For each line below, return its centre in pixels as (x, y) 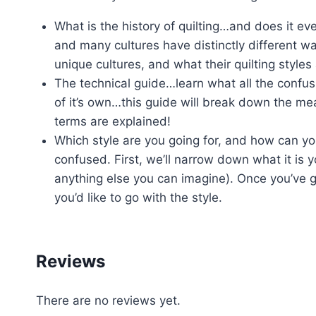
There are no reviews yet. (108, 301)
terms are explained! (112, 121)
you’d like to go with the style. (138, 197)
